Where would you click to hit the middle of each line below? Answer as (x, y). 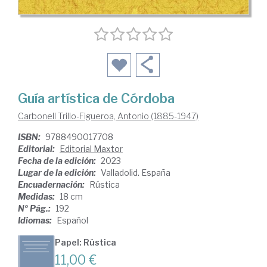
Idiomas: (36, 220)
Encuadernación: (52, 184)
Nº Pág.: (35, 208)
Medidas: (37, 196)
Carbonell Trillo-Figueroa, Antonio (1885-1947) (108, 116)
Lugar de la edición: (58, 172)
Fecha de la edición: (58, 160)
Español (72, 220)
